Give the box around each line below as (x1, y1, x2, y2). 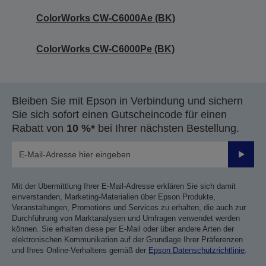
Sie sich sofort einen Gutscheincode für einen (12, 109, 227, 121)
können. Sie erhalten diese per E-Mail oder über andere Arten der (12, 224, 234, 233)
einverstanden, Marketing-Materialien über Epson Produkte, (12, 192, 216, 201)
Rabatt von (12, 122, 66, 134)
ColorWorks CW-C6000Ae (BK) (36, 13, 175, 23)
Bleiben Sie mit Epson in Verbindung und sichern (12, 95, 243, 107)
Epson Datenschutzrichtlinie (148, 246, 245, 255)
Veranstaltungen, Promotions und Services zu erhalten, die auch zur (12, 203, 246, 212)
